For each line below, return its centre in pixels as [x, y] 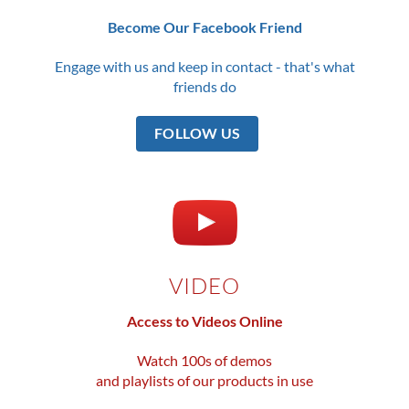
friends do [204, 87]
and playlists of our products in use [204, 381]
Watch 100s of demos [204, 361]
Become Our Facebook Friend [204, 27]
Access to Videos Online [204, 321]
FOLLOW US [197, 133]
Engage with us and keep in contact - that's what [204, 67]
